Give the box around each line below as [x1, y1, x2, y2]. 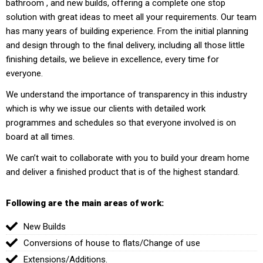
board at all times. [6, 131, 75, 142]
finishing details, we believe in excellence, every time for [6, 54, 219, 65]
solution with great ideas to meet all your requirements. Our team [6, 12, 257, 22]
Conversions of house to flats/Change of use [23, 238, 200, 248]
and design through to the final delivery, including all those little [6, 40, 245, 50]
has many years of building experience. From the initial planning [6, 26, 248, 36]
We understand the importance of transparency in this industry [6, 89, 247, 100]
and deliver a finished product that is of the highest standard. [6, 167, 240, 177]
